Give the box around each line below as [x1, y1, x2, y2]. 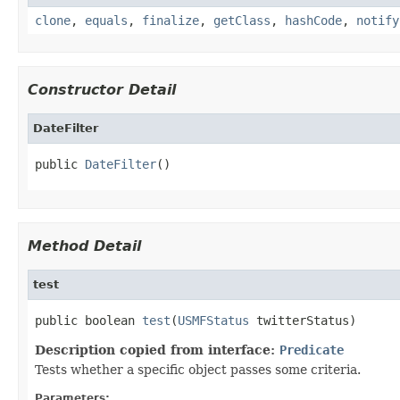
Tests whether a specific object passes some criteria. [35, 362, 361, 377]
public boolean [35, 312, 142, 328]
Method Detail [28, 237, 141, 254]
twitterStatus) [249, 312, 356, 328]
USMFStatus [178, 312, 249, 328]
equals [85, 12, 128, 28]
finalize [142, 12, 199, 28]
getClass [213, 12, 271, 28]
